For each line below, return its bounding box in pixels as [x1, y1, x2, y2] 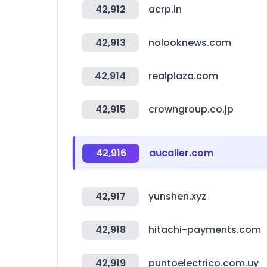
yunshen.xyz [148, 190, 206, 203]
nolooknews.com [148, 36, 231, 49]
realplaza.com [148, 69, 218, 83]
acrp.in [148, 2, 182, 16]
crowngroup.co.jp [148, 103, 234, 116]
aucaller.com [149, 146, 213, 160]
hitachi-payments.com [148, 223, 261, 237]
